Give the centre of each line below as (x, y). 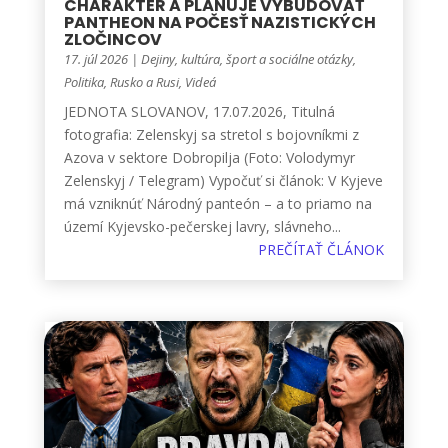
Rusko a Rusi (144, 82)
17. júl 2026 (95, 59)
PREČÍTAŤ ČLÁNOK (321, 250)
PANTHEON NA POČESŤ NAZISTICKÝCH (219, 23)
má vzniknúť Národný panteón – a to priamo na (217, 204)
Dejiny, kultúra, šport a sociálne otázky (246, 59)
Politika (83, 82)
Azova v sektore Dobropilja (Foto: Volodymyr (209, 158)
